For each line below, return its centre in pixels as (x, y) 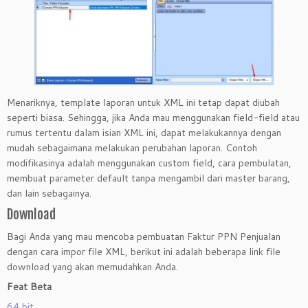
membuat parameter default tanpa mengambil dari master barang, (148, 178)
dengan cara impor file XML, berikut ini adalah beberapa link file (144, 251)
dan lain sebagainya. (49, 193)
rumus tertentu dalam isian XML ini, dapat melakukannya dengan (144, 132)
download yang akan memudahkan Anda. (92, 266)
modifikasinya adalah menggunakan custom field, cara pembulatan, (149, 163)
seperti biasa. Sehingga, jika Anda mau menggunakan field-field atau (153, 117)
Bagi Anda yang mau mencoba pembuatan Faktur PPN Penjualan (144, 236)
